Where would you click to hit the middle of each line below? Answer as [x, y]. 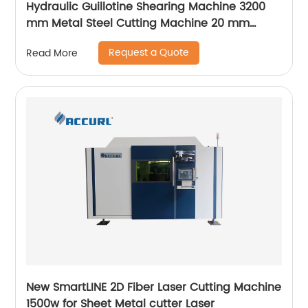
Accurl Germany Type [86, 40]
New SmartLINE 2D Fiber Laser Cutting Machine [154, 287]
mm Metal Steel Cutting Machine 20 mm [138, 23]
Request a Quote [149, 53]
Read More [52, 53]
